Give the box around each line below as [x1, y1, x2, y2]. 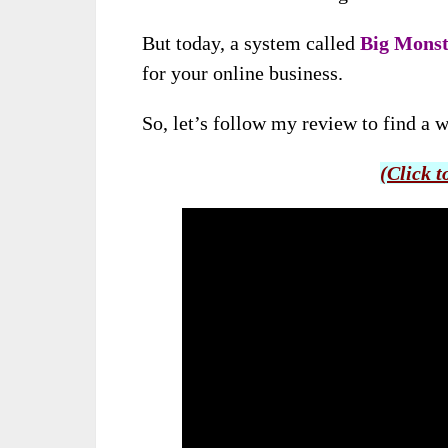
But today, [142, 32, 230, 55]
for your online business [142, 62, 338, 85]
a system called [230, 32, 360, 55]
